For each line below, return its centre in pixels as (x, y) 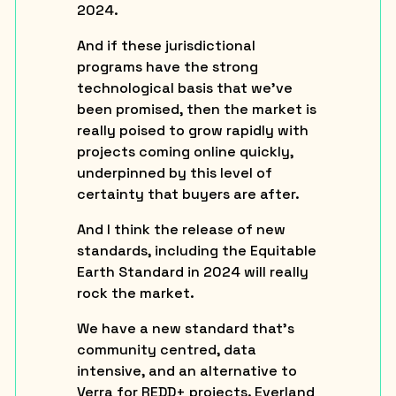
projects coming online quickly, (185, 151)
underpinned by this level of (174, 172)
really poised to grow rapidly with (192, 130)
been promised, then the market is (196, 109)
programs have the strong (167, 66)
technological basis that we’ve (184, 88)
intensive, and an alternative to (187, 370)
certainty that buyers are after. (188, 194)
